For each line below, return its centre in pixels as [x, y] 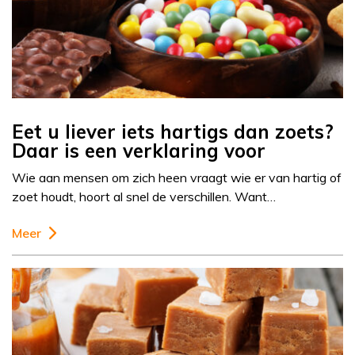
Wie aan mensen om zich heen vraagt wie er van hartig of [177, 178]
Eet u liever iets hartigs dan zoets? [173, 132]
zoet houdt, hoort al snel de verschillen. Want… [144, 197]
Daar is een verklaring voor [139, 151]
